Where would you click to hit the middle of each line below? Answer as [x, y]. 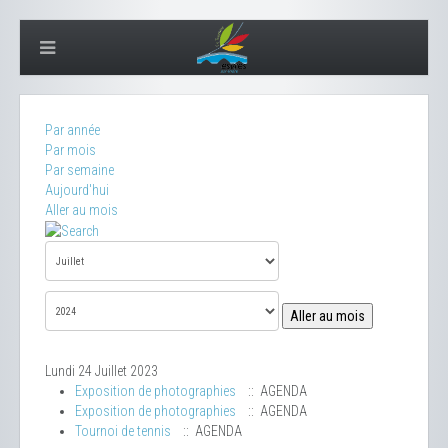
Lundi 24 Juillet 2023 [101, 371]
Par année [72, 130]
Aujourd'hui [77, 190]
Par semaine [79, 170]
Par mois [70, 150]
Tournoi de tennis [123, 431]
